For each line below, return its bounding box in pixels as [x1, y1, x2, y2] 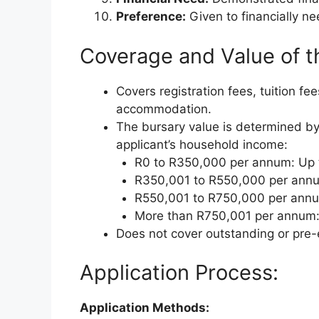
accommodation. [116, 101, 211, 116]
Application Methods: [80, 300, 209, 315]
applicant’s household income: [116, 137, 288, 152]
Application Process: [80, 260, 278, 286]
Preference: [116, 9, 186, 24]
